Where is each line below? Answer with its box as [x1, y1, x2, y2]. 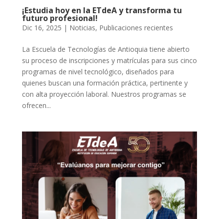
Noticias [69, 23, 95, 33]
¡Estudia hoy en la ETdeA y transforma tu [22, 5, 182, 16]
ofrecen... [22, 101, 51, 110]
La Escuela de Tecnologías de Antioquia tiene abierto [22, 44, 190, 54]
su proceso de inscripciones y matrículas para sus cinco [22, 56, 197, 66]
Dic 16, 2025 [22, 23, 62, 33]
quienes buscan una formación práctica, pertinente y [22, 78, 188, 88]
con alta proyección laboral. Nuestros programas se [22, 89, 186, 99]
